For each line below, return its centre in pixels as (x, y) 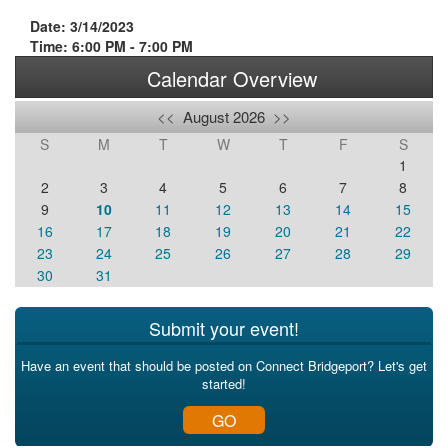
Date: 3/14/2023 (82, 26)
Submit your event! (224, 328)
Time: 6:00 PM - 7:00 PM (111, 46)
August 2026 (224, 116)
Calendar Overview (231, 78)
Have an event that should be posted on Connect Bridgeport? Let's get (224, 365)
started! (224, 383)
